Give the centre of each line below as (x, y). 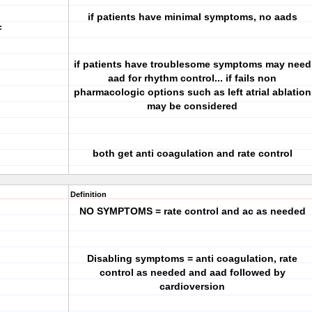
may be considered (192, 106)
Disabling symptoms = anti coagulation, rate (192, 258)
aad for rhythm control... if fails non (192, 78)
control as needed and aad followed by (192, 272)
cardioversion (192, 286)
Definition (88, 194)
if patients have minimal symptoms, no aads (192, 17)
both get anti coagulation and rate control (192, 153)
